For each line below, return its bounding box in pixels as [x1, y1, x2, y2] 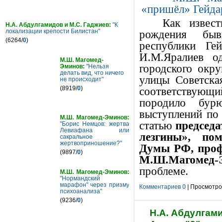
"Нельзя [85, 63, 109, 70]
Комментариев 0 [139, 183, 186, 190]
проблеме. [139, 165, 188, 177]
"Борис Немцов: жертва [60, 120, 129, 127]
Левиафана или [60, 127, 129, 134]
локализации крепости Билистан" [5, 27, 100, 35]
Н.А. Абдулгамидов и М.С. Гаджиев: [5, 21, 111, 28]
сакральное [60, 133, 93, 140]
